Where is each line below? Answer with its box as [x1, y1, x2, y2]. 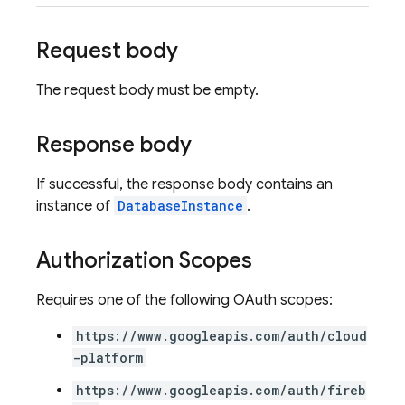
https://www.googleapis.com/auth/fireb [76, 381, 366, 399]
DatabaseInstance [118, 197, 243, 214]
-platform [72, 349, 143, 366]
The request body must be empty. [36, 81, 259, 99]
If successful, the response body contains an [36, 175, 333, 193]
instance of [36, 197, 114, 215]
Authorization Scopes [36, 247, 252, 274]
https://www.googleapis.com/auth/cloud [76, 327, 367, 344]
